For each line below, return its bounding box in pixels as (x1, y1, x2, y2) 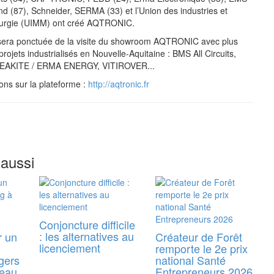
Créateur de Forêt (155, 229, 242, 245)
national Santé (155, 252, 226, 268)
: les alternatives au (39, 228, 134, 245)
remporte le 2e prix (155, 240, 248, 257)
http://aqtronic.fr (88, 78, 149, 91)
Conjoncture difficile (39, 217, 135, 233)
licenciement (39, 240, 100, 256)
